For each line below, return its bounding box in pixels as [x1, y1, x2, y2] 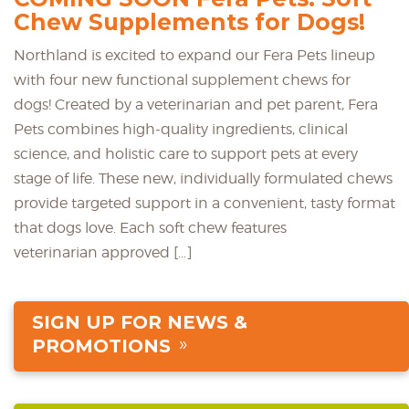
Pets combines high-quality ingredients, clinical [14, 121, 348, 139]
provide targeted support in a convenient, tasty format [14, 194, 395, 213]
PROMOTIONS [32, 335, 171, 358]
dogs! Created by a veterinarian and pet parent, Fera [14, 96, 378, 114]
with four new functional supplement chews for [14, 71, 351, 89]
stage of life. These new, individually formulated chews [14, 170, 393, 188]
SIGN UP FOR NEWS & [32, 311, 247, 334]
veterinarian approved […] [14, 244, 193, 262]
